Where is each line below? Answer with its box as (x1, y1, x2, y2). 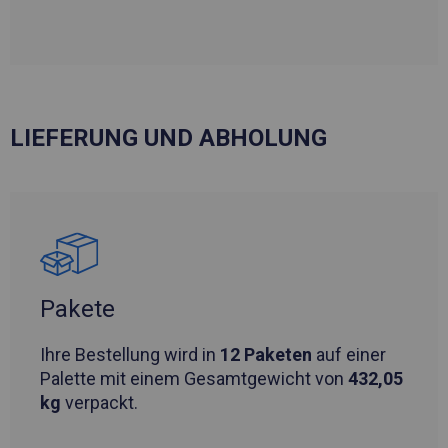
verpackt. (61, 392, 138, 414)
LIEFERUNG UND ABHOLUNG (10, 124, 327, 153)
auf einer (312, 344, 386, 366)
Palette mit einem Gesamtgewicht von (40, 368, 348, 390)
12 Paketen (220, 344, 312, 366)
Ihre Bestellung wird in (40, 344, 220, 366)
